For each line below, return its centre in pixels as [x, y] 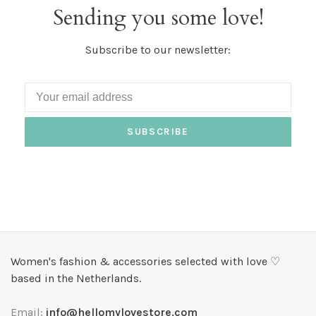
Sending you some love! [158, 18]
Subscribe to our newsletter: [158, 50]
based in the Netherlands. [76, 279]
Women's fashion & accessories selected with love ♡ [145, 262]
